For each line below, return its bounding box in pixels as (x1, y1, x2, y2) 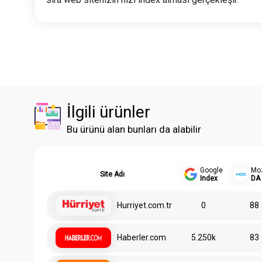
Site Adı (100, 170, 125, 179)
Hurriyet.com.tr (116, 201, 172, 211)
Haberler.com (116, 233, 166, 243)
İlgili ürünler (67, 102, 151, 122)
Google (199, 166, 223, 175)
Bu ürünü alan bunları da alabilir (67, 123, 202, 136)
